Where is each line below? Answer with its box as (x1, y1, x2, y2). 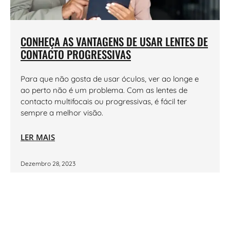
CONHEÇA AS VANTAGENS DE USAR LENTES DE (21, 33, 208, 49)
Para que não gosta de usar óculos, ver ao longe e (21, 74, 199, 84)
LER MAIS (21, 132, 55, 142)
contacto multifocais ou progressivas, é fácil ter (21, 97, 187, 106)
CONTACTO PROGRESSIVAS (21, 46, 131, 62)
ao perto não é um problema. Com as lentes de (21, 85, 187, 95)
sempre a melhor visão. (21, 108, 103, 118)
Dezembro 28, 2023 (21, 160, 75, 167)
